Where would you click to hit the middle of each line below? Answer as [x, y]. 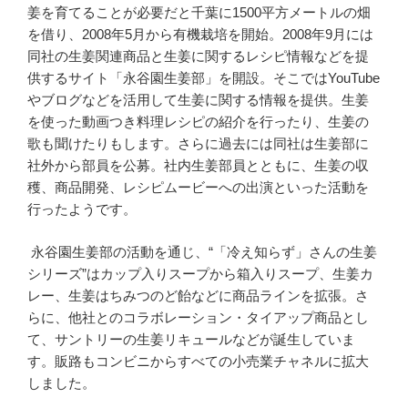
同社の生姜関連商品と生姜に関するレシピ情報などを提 [198, 56]
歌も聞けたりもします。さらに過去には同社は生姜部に [198, 144]
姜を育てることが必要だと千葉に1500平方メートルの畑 [199, 13]
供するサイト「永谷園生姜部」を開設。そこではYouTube [204, 78]
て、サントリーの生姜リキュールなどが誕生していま [191, 339]
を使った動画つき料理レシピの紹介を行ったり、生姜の [198, 122]
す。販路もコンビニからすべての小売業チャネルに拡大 [198, 361]
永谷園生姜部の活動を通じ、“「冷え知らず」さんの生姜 [202, 251]
